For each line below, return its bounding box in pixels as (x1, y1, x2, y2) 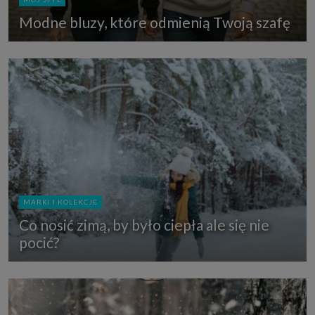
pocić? (19, 233, 59, 251)
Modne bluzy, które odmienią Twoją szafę (19, 13, 290, 31)
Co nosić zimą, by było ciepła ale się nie (19, 215, 269, 233)
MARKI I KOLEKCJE (23, 197, 98, 206)
